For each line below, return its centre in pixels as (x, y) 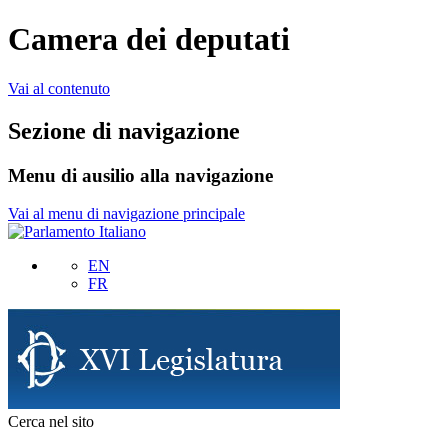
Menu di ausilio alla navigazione (140, 175)
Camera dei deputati (149, 39)
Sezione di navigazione (124, 130)
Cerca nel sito (51, 422)
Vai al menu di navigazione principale (126, 214)
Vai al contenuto (59, 88)
